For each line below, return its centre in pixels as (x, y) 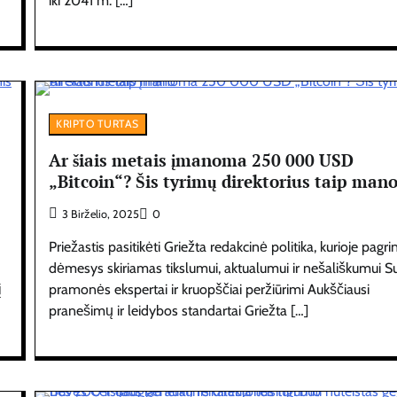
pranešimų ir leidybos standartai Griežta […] (179, 310)
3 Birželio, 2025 (101, 214)
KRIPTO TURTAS (97, 124)
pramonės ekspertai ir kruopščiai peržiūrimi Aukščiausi (210, 289)
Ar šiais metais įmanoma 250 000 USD (202, 160)
